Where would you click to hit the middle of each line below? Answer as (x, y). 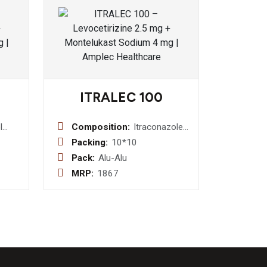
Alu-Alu (113, 158)
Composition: (101, 127)
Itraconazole (159, 127)
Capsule (150, 153)
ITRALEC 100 (121, 97)
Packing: (90, 142)
